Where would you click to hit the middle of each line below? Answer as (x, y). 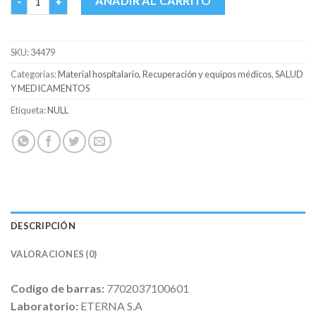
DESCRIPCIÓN (43, 226)
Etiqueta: (29, 110)
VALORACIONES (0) (54, 254)
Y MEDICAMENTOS (50, 89)
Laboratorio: (45, 306)
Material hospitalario (98, 74)
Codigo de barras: (59, 288)
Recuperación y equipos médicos (207, 74)
